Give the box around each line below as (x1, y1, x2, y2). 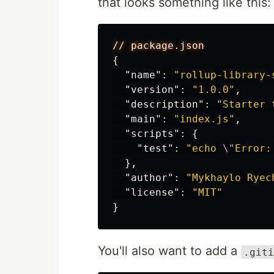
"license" (125, 187, 180, 199)
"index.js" (174, 113, 235, 125)
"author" (125, 172, 174, 184)
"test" (137, 143, 174, 155)
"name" (125, 69, 161, 81)
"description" (125, 98, 204, 111)
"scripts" (125, 128, 180, 140)
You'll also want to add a (98, 243, 241, 259)
